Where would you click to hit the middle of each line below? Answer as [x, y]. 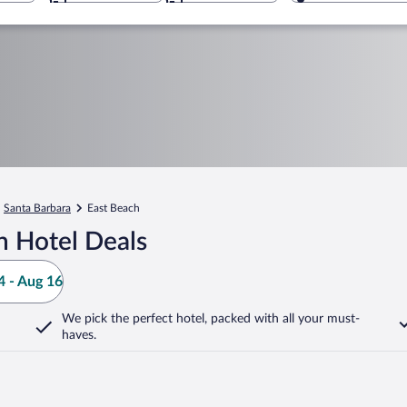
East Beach [114, 208]
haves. [79, 335]
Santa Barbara [37, 208]
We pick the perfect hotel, [134, 319]
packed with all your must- [283, 319]
